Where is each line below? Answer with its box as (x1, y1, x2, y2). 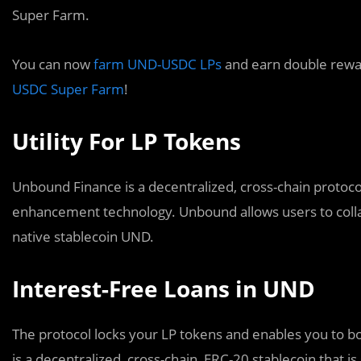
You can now (12, 55, 93, 73)
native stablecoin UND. (12, 227, 154, 246)
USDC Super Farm (12, 80, 124, 98)
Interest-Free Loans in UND (12, 273, 315, 304)
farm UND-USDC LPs (93, 55, 225, 73)
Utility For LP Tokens (12, 126, 241, 156)
